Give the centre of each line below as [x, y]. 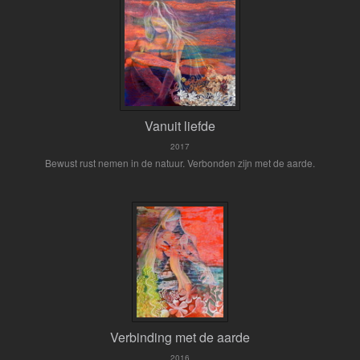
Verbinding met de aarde [180, 337]
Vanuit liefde [180, 126]
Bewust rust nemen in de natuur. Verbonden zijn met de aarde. [180, 163]
